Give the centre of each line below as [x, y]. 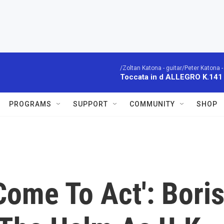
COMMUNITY [152, 104]
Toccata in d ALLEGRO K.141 [171, 77]
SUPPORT [90, 104]
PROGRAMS [30, 104]
